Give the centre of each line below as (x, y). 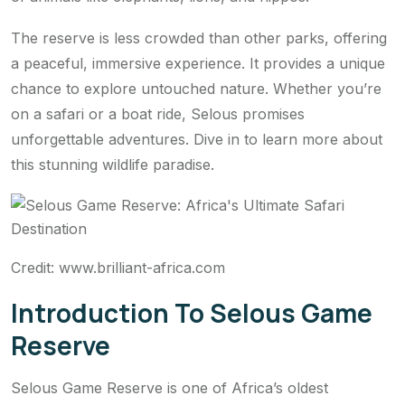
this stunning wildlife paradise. (113, 164)
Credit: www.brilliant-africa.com (118, 267)
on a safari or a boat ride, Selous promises (158, 113)
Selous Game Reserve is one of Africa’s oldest (170, 387)
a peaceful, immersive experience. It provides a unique (198, 63)
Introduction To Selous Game (192, 312)
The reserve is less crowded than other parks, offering (199, 38)
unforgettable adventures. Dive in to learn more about (197, 139)
